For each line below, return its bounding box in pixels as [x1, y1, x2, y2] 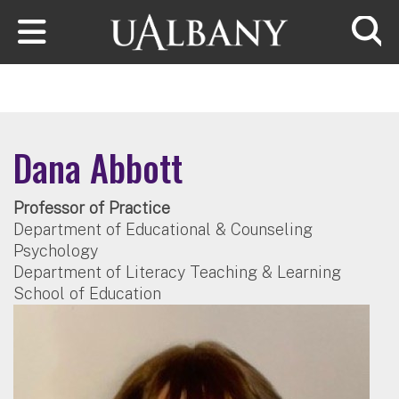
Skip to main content [2, 3, 158, 22]
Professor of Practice [13, 198, 170, 217]
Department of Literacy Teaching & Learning [13, 262, 341, 281]
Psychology [13, 240, 98, 260]
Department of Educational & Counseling [13, 219, 313, 239]
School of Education [13, 283, 161, 303]
